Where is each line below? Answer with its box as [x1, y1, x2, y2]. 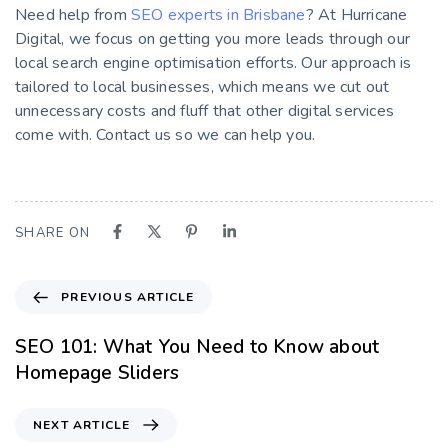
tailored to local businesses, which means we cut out [15, 76, 390, 99]
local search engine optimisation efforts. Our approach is [15, 52, 412, 75]
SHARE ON [15, 224, 91, 243]
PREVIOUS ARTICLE [61, 289, 195, 306]
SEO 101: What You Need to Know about [15, 334, 380, 361]
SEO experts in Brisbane [131, 4, 306, 27]
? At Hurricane [305, 4, 408, 27]
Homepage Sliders [15, 360, 180, 387]
